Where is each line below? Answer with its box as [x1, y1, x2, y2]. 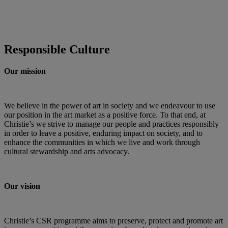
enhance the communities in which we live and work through [4, 137, 200, 147]
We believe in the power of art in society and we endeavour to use [4, 101, 215, 110]
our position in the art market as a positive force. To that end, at [4, 110, 206, 119]
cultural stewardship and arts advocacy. [4, 147, 129, 156]
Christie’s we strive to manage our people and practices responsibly [4, 119, 219, 128]
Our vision [4, 181, 40, 190]
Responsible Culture [4, 42, 110, 56]
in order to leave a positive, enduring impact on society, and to [4, 128, 203, 137]
